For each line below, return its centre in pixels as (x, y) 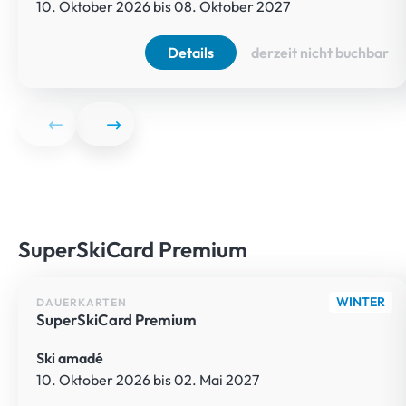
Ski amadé (70, 358)
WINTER (361, 302)
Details (191, 53)
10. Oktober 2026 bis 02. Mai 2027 (148, 379)
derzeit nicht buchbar (320, 53)
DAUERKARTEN (82, 302)
